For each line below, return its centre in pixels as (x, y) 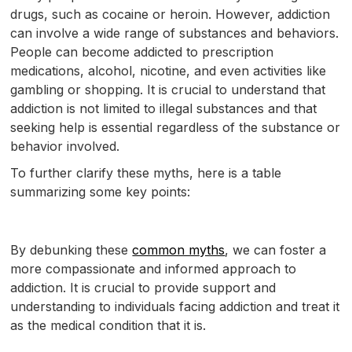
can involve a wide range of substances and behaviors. (175, 33)
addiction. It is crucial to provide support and (143, 287)
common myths (179, 249)
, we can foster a (276, 249)
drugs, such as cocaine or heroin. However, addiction (170, 14)
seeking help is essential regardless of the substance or (176, 127)
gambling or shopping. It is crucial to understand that (168, 89)
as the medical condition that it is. (108, 325)
